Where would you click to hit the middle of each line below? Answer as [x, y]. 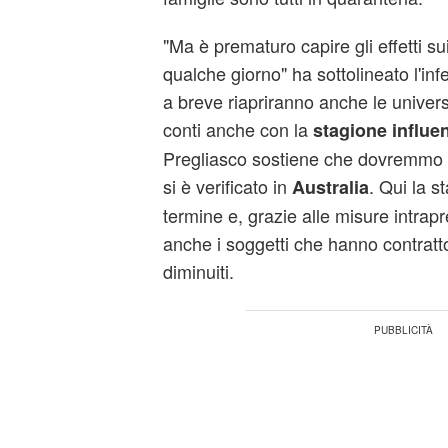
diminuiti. [198, 271]
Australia [330, 187]
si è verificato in [227, 186]
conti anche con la [237, 129]
